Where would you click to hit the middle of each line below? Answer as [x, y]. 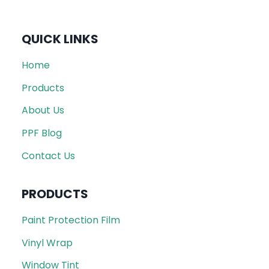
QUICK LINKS [60, 39]
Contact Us [48, 156]
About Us [43, 110]
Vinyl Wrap [47, 243]
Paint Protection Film [71, 220]
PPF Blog [42, 133]
